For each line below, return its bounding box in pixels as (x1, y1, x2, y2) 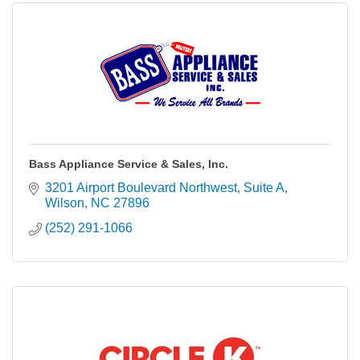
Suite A (243, 181, 284, 194)
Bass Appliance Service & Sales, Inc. (29, 157, 228, 170)
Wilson (45, 196, 84, 210)
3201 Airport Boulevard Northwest (45, 181, 237, 194)
